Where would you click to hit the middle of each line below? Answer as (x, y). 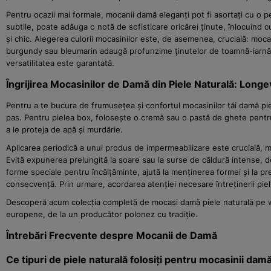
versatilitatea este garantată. (60, 63)
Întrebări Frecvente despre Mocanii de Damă (112, 235)
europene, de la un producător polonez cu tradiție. (102, 214)
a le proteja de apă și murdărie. (64, 129)
